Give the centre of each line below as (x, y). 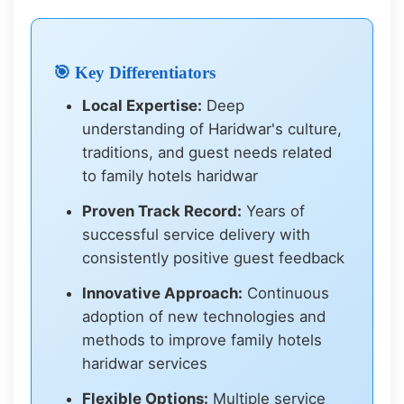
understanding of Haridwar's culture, (212, 129)
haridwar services (145, 363)
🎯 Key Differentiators (135, 72)
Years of (274, 211)
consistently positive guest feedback (214, 258)
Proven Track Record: (162, 211)
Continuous (286, 293)
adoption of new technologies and (204, 316)
